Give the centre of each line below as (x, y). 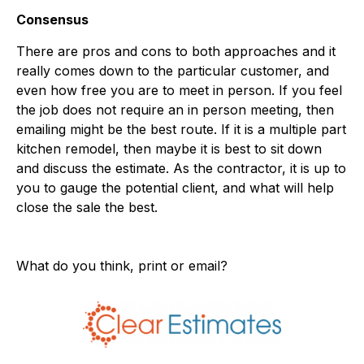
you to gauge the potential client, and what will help (175, 187)
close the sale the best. (87, 207)
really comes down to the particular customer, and (173, 70)
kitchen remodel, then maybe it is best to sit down (169, 148)
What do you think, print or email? (122, 265)
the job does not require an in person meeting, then (175, 109)
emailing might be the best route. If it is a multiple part (181, 129)
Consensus (52, 19)
